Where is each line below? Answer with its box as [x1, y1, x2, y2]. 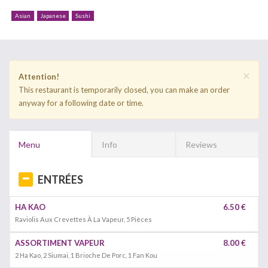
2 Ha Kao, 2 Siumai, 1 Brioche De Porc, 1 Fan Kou [15, 251, 157, 259]
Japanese [40, 12, 66, 19]
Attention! [19, 72, 59, 81]
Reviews [185, 139, 217, 150]
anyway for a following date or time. [19, 98, 144, 108]
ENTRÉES [38, 173, 83, 186]
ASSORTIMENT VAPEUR [15, 238, 105, 248]
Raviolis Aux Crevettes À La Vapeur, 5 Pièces [15, 215, 152, 223]
